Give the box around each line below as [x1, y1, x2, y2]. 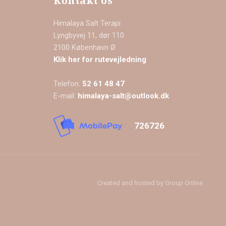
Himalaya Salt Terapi [53, 19, 121, 28]
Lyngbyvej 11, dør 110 [53, 31, 125, 40]
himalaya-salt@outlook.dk [78, 91, 169, 101]
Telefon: [53, 79, 83, 89]
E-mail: [53, 91, 78, 101]
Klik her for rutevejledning [53, 55, 147, 65]
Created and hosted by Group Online [97, 179, 203, 187]
